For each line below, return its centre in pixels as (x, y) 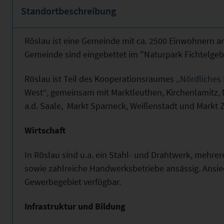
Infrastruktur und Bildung (75, 206)
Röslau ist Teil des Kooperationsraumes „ (102, 78)
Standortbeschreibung (68, 11)
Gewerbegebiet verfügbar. (73, 181)
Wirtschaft (45, 130)
